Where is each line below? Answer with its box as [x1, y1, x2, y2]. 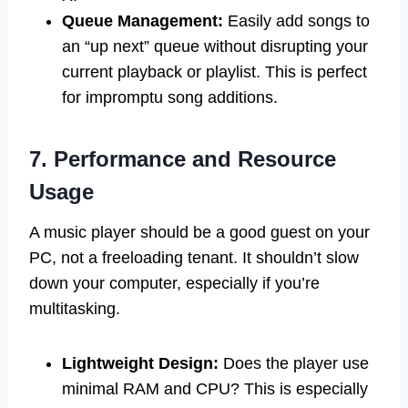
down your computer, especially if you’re [29, 274, 320, 293]
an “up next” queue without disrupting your [62, 37, 368, 56]
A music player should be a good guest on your [29, 223, 370, 242]
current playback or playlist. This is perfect [62, 63, 367, 82]
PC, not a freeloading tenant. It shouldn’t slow [29, 249, 359, 268]
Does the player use [219, 354, 369, 373]
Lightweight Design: [62, 354, 219, 373]
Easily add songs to [223, 12, 370, 31]
